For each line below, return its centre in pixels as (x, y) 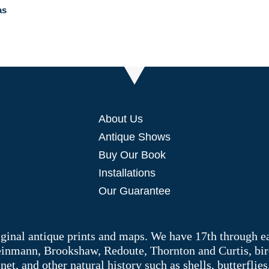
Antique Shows (134, 137)
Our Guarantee (134, 191)
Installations (127, 173)
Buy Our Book (132, 155)
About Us (120, 119)
